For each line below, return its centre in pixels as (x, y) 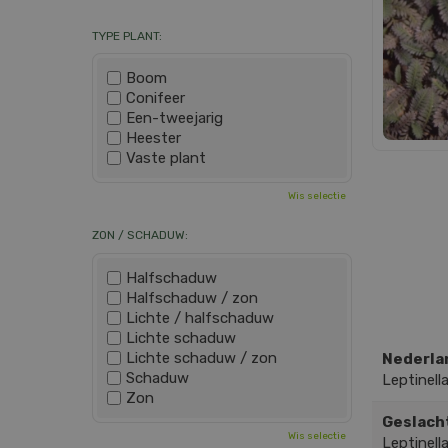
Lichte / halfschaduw (200, 317)
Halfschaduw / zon (192, 297)
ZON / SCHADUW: (140, 235)
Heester (153, 138)
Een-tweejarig (174, 118)
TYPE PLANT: (127, 35)
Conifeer (155, 98)
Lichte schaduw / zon (201, 357)
